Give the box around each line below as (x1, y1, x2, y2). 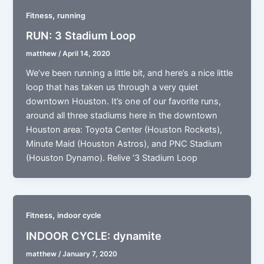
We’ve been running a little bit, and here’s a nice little (26, 68, 233, 79)
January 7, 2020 (62, 249, 118, 258)
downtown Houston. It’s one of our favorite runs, (26, 96, 222, 107)
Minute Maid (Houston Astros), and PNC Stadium (26, 138, 223, 150)
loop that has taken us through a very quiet (26, 82, 199, 93)
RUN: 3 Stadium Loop (26, 29, 136, 42)
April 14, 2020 (62, 49, 111, 58)
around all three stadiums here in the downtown (26, 110, 218, 121)
